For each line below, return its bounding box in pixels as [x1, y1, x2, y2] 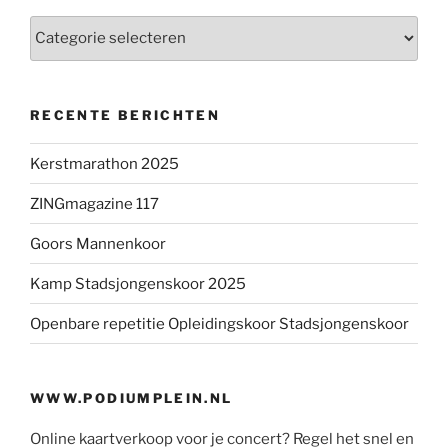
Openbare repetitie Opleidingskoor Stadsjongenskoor [30, 314, 409, 333]
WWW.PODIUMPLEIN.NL [30, 390, 233, 406]
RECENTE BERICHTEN [30, 106, 221, 123]
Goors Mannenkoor [30, 234, 166, 253]
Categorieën [29, 17, 121, 36]
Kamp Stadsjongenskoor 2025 [30, 274, 246, 293]
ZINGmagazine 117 [30, 194, 159, 213]
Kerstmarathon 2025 [30, 154, 179, 173]
